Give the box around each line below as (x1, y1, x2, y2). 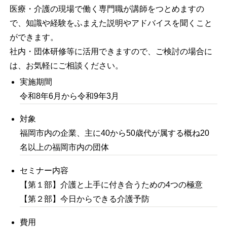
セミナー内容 (20, 166, 69, 175)
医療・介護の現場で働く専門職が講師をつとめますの (10, 4, 205, 13)
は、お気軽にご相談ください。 (10, 61, 124, 70)
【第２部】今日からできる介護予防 (20, 195, 150, 204)
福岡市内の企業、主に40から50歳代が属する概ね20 (20, 129, 210, 138)
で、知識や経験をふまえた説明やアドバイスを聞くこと (10, 18, 213, 27)
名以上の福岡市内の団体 (20, 143, 109, 152)
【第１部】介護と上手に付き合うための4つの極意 (20, 180, 203, 190)
